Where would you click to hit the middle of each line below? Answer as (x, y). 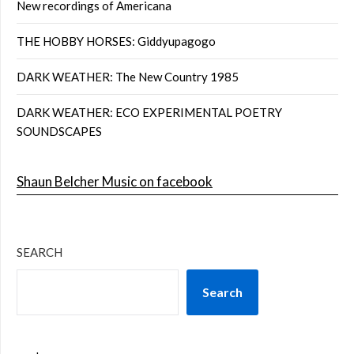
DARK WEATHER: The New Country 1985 (128, 76)
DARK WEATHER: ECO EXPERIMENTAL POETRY (149, 112)
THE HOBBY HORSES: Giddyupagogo (116, 41)
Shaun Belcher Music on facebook (115, 181)
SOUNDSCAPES (59, 131)
